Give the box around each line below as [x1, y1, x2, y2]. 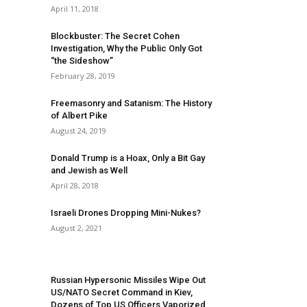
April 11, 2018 [51, 3, 99, 14]
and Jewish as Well [51, 165, 127, 175]
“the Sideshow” [51, 56, 113, 66]
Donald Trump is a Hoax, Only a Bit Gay [51, 153, 205, 163]
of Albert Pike [51, 110, 108, 121]
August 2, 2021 [51, 223, 102, 233]
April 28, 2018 [51, 180, 99, 191]
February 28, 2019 [51, 71, 115, 81]
